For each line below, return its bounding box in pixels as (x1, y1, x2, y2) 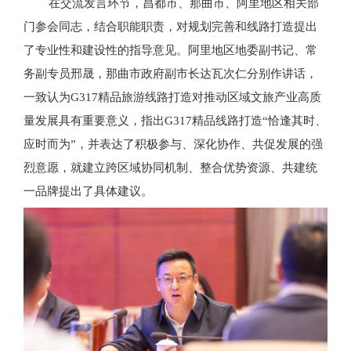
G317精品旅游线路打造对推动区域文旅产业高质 (71, 91, 321, 104)
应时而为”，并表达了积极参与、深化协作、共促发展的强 (24, 138, 323, 151)
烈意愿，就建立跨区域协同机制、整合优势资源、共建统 (24, 161, 317, 175)
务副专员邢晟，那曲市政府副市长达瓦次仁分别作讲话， (24, 67, 317, 81)
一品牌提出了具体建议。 (24, 185, 153, 198)
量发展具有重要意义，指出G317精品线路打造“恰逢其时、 (24, 114, 327, 128)
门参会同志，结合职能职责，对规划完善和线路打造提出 (24, 20, 317, 34)
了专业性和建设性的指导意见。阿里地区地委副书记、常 (24, 44, 317, 57)
